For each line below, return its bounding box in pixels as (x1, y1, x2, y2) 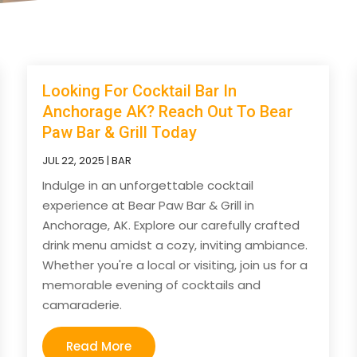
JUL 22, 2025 (42, 152, 105, 168)
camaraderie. (42, 296, 123, 313)
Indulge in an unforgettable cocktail (42, 176, 254, 194)
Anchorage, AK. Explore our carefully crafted (42, 216, 300, 233)
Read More (66, 337, 132, 355)
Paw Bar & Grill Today (42, 122, 198, 142)
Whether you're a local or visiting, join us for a (42, 256, 308, 273)
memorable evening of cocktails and (42, 276, 261, 293)
